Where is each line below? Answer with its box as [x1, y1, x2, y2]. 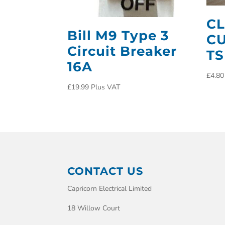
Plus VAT [91, 82, 121, 92]
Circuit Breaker [67, 43, 177, 59]
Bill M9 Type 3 [67, 27, 169, 44]
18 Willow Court [67, 203, 121, 213]
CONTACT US [67, 164, 144, 177]
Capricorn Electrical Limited [67, 183, 152, 193]
